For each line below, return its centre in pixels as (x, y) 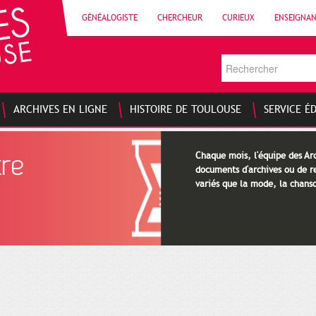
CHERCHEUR (180, 18)
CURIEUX (238, 18)
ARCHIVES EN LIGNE (60, 109)
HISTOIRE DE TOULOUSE (186, 109)
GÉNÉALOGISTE (110, 18)
